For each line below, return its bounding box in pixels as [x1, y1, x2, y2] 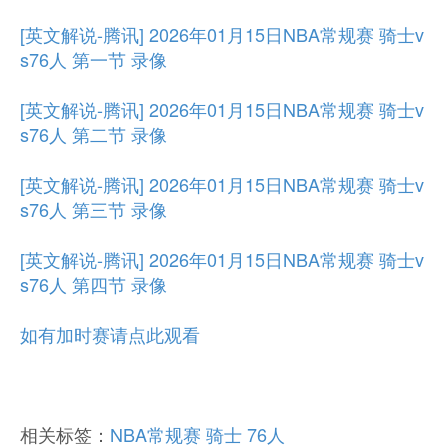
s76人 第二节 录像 [20, 121, 167, 147]
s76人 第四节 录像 [20, 271, 167, 297]
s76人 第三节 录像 [20, 196, 167, 222]
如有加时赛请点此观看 [20, 321, 200, 347]
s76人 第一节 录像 [20, 46, 167, 72]
